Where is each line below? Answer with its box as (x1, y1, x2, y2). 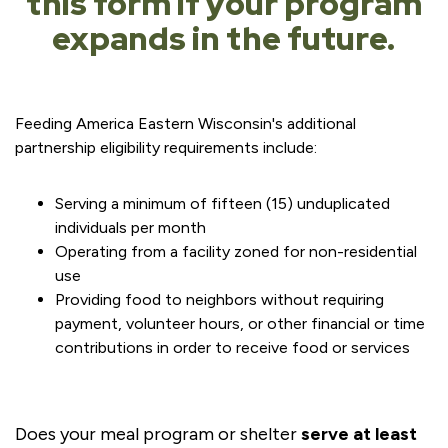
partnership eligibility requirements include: (15, 138, 317, 157)
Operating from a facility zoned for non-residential (55, 242, 417, 261)
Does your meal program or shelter (15, 423, 301, 445)
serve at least (301, 423, 417, 445)
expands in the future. (52, 17, 396, 60)
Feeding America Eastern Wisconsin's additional (15, 114, 356, 133)
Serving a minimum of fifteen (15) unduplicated (55, 194, 390, 213)
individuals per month (55, 218, 206, 237)
